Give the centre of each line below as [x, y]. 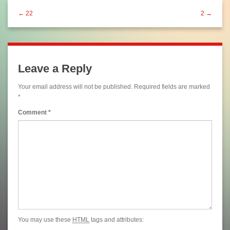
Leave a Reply [55, 69]
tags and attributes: [117, 220]
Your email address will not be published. [75, 87]
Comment [33, 113]
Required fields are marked [172, 87]
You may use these [45, 220]
